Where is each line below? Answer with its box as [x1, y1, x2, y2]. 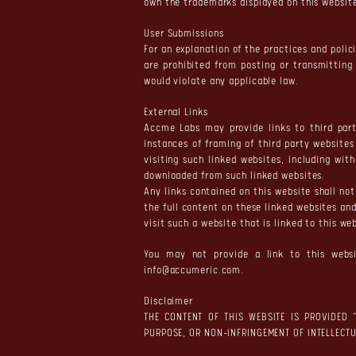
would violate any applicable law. [144, 75, 299, 87]
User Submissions [144, 28, 224, 40]
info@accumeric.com [144, 265, 242, 277]
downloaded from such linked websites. [144, 170, 326, 182]
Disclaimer [144, 296, 193, 308]
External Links [144, 106, 208, 118]
